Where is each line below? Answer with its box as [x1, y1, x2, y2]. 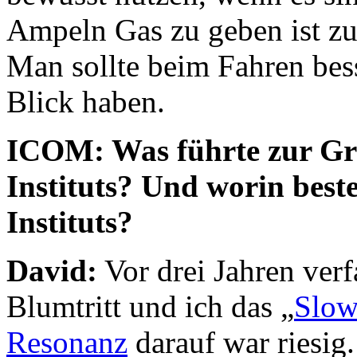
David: [6, 253, 97, 288]
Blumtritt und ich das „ [6, 288, 294, 324]
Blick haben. [6, 84, 165, 119]
